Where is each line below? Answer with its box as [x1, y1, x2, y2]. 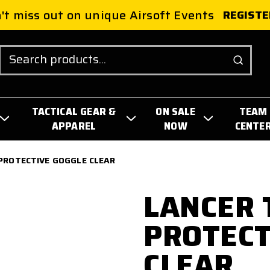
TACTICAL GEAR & [31, 102, 116, 120]
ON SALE [155, 102, 196, 120]
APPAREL [51, 117, 96, 134]
